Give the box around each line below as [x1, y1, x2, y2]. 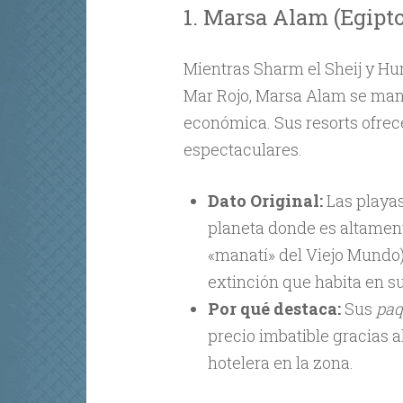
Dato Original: [207, 189, 323, 211]
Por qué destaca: [207, 297, 341, 319]
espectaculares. [183, 138, 302, 160]
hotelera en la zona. [207, 351, 354, 373]
